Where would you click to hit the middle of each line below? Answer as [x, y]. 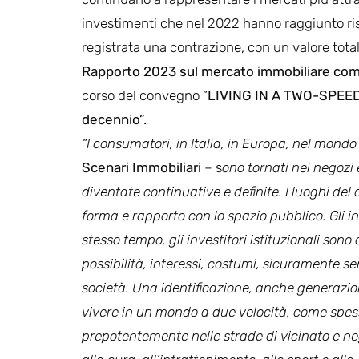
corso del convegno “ [145, 95]
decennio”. [114, 119]
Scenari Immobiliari [141, 167]
